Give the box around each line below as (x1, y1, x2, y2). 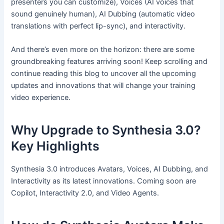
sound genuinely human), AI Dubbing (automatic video (11, 9, 195, 18)
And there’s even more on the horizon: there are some (11, 44, 195, 54)
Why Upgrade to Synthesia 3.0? (11, 122, 201, 138)
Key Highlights (11, 138, 100, 154)
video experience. (11, 92, 71, 102)
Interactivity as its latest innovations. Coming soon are (11, 176, 196, 185)
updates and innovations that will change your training (11, 80, 196, 90)
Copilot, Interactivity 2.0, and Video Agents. (11, 188, 159, 197)
